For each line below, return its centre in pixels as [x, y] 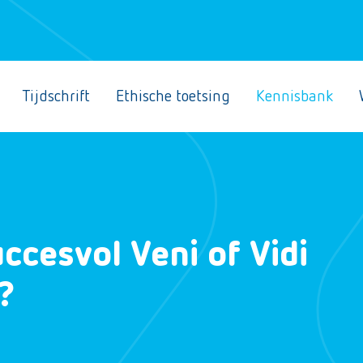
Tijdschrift [56, 96]
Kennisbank [295, 96]
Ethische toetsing [173, 96]
